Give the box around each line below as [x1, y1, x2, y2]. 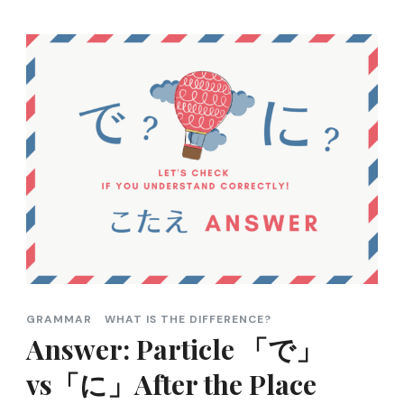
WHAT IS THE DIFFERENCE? [105, 311, 271, 326]
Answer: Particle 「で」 [26, 330, 323, 367]
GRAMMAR [26, 311, 92, 326]
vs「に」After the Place [26, 365, 317, 402]
